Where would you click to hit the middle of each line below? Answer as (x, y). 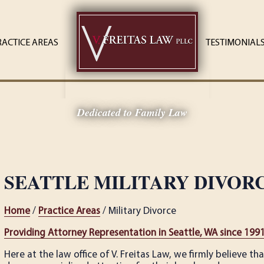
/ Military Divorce (138, 212)
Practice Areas (69, 212)
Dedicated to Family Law (132, 112)
